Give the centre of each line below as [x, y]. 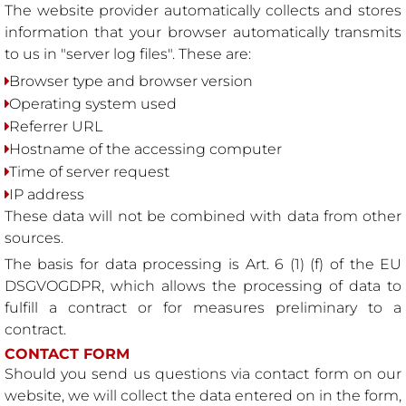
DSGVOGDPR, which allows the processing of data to [203, 286]
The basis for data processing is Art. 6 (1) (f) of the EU [203, 265]
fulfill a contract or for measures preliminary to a [203, 308]
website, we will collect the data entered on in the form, [203, 395]
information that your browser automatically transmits [203, 33]
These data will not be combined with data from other [203, 217]
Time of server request [89, 172]
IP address [46, 195]
